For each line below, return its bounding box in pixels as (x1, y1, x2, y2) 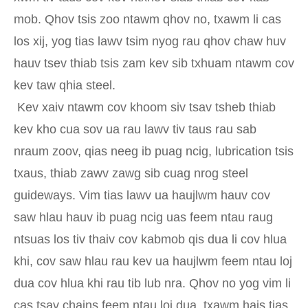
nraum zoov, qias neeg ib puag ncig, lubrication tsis (14, 144, 294, 159)
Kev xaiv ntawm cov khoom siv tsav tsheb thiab (17, 100, 276, 115)
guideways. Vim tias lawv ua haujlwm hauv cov (14, 188, 270, 203)
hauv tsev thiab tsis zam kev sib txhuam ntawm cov (14, 56, 294, 71)
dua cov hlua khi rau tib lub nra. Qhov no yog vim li (14, 276, 291, 291)
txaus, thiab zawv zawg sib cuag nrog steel (14, 166, 248, 181)
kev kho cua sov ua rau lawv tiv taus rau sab (14, 122, 256, 137)
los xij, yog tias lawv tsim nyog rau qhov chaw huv (14, 34, 286, 49)
